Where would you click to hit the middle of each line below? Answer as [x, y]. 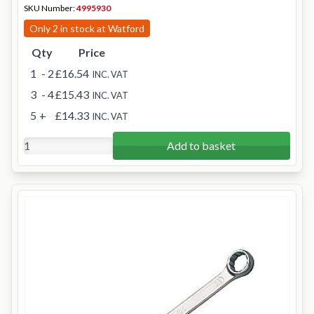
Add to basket [202, 145]
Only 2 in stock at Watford [87, 28]
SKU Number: [50, 8]
